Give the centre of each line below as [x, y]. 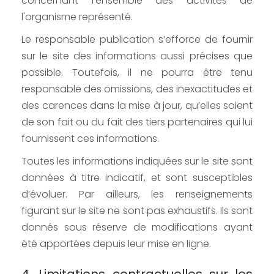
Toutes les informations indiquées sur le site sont [137, 161]
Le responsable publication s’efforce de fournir [137, 40]
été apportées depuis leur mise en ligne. [116, 244]
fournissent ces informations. [90, 139]
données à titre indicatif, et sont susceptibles [137, 178]
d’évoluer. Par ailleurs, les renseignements [137, 194]
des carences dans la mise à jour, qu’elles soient [137, 106]
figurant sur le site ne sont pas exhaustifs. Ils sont [137, 211]
